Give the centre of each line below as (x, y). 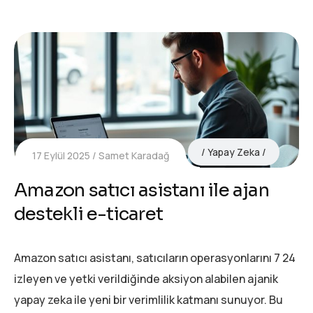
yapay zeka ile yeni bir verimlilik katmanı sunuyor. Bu (148, 299)
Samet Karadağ (134, 155)
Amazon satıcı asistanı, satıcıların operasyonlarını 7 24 (155, 257)
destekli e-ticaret (88, 214)
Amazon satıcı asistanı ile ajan (141, 190)
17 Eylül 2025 (61, 155)
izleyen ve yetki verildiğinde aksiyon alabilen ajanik (146, 278)
